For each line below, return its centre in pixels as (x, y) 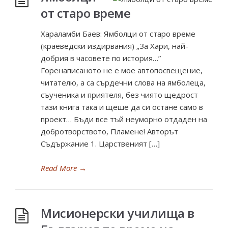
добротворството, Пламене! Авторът (111, 131)
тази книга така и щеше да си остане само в (122, 107)
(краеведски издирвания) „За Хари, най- (115, 46)
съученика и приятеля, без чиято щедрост (119, 95)
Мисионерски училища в (118, 213)
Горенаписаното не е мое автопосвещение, (122, 70)
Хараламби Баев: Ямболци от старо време (118, 34)
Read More (59, 168)
